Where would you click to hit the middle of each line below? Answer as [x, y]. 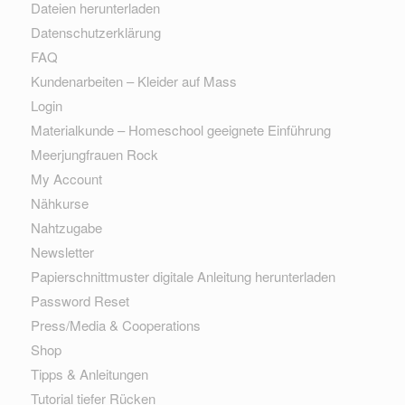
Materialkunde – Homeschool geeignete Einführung [180, 129]
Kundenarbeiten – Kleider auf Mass [133, 80]
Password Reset [80, 300]
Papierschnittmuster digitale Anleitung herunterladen [183, 276]
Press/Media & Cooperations [115, 325]
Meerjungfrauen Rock [94, 154]
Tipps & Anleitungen [89, 373]
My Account [66, 178]
